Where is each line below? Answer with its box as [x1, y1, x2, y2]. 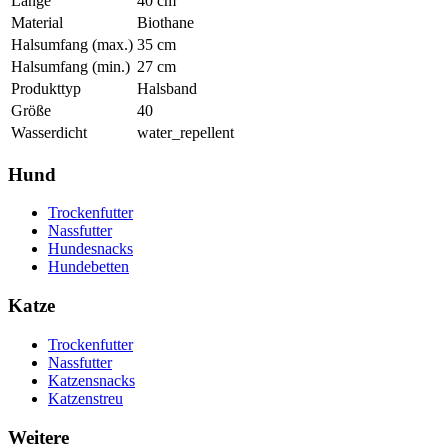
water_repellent [137, 123, 234, 141]
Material [11, 13, 63, 31]
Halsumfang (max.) [11, 35, 133, 53]
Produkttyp [11, 79, 81, 97]
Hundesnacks [48, 240, 133, 258]
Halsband [137, 79, 197, 97]
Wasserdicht [11, 123, 87, 141]
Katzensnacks [48, 371, 135, 389]
